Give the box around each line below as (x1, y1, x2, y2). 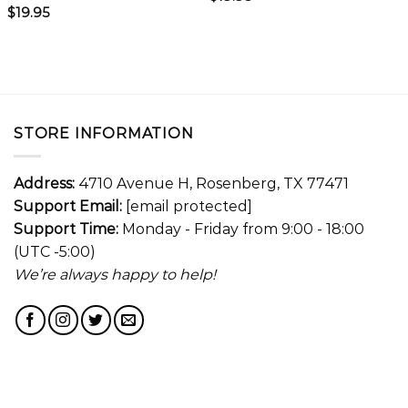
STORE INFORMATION (14, 125, 194, 143)
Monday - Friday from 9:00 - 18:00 (118, 219, 364, 238)
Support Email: (14, 197, 122, 215)
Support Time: (14, 219, 118, 238)
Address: (14, 174, 75, 192)
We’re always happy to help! (14, 265, 216, 283)
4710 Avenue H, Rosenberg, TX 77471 (75, 174, 349, 192)
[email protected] (126, 197, 252, 215)
